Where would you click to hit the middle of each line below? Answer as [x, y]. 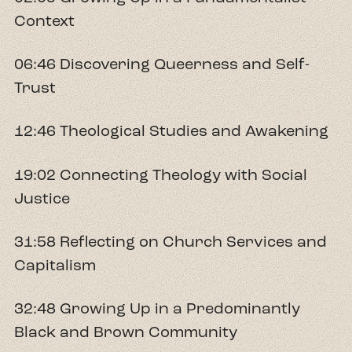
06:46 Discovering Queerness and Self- [162, 64]
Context [44, 20]
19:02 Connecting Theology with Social [161, 174]
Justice [42, 198]
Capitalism [55, 265]
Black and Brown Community [126, 332]
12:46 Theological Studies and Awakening [171, 131]
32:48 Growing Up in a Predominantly [157, 308]
